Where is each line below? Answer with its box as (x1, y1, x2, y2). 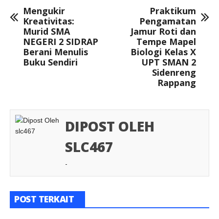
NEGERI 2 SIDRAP (23, 36, 98, 48)
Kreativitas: (23, 15, 74, 27)
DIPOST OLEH (65, 117, 154, 136)
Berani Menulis (23, 46, 88, 58)
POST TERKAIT (14, 193, 74, 205)
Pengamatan (139, 15, 196, 27)
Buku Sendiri (23, 56, 78, 68)
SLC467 (65, 137, 113, 156)
